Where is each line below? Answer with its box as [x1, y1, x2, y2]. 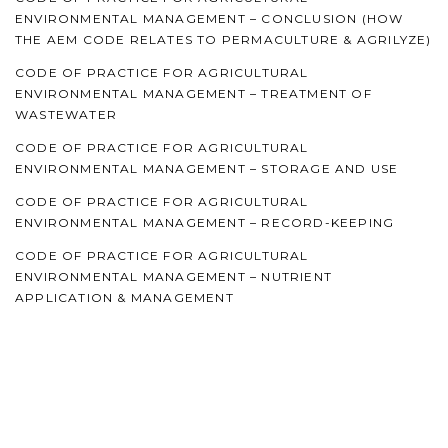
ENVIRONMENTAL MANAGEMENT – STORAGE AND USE [15, 160, 399, 176]
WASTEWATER [15, 106, 117, 122]
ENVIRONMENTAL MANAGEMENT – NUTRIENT [15, 268, 333, 284]
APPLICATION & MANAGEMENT [15, 289, 234, 305]
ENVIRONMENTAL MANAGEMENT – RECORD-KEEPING [15, 214, 395, 230]
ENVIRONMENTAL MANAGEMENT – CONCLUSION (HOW [15, 10, 404, 26]
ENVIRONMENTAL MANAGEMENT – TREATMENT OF [15, 85, 372, 101]
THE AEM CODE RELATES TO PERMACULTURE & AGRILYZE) [15, 31, 432, 47]
